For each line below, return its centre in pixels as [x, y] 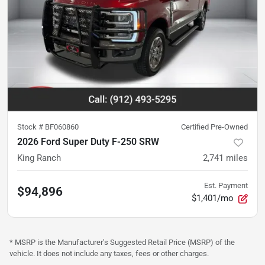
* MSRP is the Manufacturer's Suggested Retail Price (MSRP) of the [122, 243]
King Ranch [39, 158]
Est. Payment [226, 186]
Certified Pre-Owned [214, 127]
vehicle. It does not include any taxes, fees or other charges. [109, 254]
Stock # [31, 127]
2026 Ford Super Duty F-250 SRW [88, 142]
